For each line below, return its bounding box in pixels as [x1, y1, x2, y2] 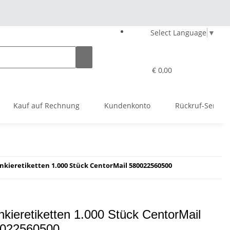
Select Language [150, 27, 206, 37]
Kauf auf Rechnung [13, 101, 80, 110]
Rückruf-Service [175, 101, 229, 110]
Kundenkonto [104, 101, 150, 110]
